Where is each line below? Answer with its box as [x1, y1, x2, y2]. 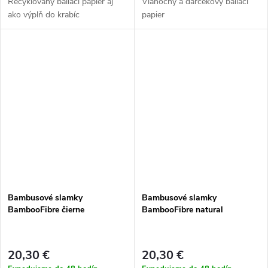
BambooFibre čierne [8, 204, 84, 216]
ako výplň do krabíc [8, 8, 80, 20]
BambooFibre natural [141, 204, 223, 216]
